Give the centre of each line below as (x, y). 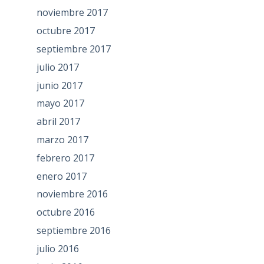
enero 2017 (61, 176)
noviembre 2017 (72, 13)
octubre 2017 (65, 31)
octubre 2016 (65, 212)
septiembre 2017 (73, 49)
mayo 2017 (60, 103)
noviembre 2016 (72, 194)
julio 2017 (57, 67)
